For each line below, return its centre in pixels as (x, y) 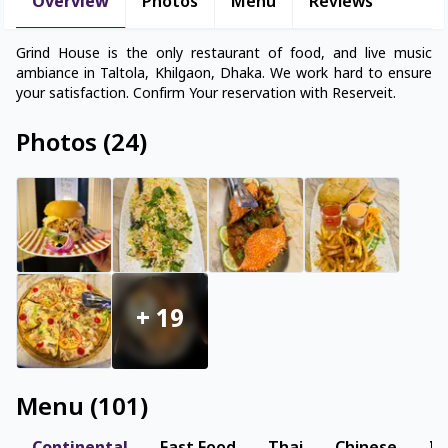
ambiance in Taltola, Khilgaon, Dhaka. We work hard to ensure (224, 75)
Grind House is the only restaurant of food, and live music (224, 55)
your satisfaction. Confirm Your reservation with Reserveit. (206, 95)
